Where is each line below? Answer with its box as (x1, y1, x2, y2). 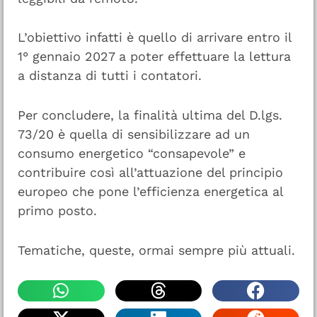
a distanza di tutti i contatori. (18, 68, 202, 83)
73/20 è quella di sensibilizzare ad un (18, 127, 250, 142)
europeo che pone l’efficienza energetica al (18, 184, 283, 200)
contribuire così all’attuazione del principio (18, 165, 283, 180)
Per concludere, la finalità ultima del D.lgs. (18, 108, 282, 123)
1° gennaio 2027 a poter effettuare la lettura (18, 49, 291, 64)
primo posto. (18, 203, 97, 219)
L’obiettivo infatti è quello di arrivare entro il (18, 30, 292, 45)
